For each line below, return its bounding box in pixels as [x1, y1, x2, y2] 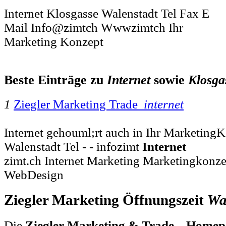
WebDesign [4, 167, 64, 182]
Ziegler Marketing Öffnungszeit [4, 192, 207, 208]
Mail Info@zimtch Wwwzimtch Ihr [4, 21, 183, 35]
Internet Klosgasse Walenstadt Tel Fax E [4, 7, 209, 21]
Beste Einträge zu [4, 73, 107, 88]
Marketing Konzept [4, 35, 103, 49]
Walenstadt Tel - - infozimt [4, 139, 142, 153]
